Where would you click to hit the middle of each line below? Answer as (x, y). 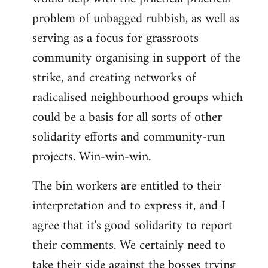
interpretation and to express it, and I (129, 206)
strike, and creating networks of (114, 78)
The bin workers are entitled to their (127, 187)
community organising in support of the (136, 59)
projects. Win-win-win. (92, 157)
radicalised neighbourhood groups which (138, 98)
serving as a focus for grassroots (115, 39)
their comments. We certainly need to (129, 246)
